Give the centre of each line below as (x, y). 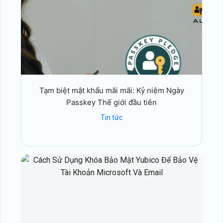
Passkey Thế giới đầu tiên (111, 103)
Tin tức (111, 118)
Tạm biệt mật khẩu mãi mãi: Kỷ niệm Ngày (111, 91)
